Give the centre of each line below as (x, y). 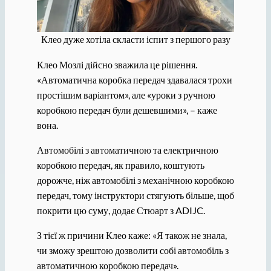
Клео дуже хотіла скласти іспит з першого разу (135, 39)
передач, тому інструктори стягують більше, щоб (135, 195)
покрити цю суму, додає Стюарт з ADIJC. (121, 210)
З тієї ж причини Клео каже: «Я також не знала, (132, 235)
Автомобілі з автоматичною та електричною (127, 149)
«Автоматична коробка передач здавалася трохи (134, 79)
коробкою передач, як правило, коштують (120, 165)
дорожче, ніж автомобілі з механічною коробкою (135, 180)
